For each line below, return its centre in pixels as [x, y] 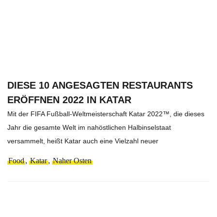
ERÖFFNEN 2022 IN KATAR [69, 100]
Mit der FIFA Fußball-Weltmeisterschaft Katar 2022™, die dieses [106, 114]
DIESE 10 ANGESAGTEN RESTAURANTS [100, 85]
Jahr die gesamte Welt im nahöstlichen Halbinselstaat [89, 127]
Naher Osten [72, 160]
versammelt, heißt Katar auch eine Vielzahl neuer [83, 141]
